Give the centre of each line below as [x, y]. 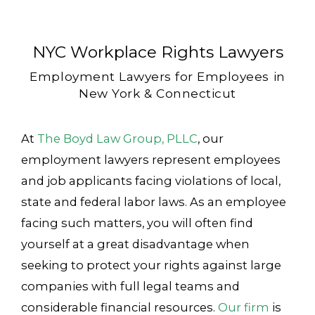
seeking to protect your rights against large [151, 265]
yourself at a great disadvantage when [135, 244]
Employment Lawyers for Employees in [157, 76]
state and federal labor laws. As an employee [153, 202]
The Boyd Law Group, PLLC [117, 139]
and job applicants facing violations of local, [150, 181]
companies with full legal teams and [130, 287]
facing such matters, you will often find [137, 223]
